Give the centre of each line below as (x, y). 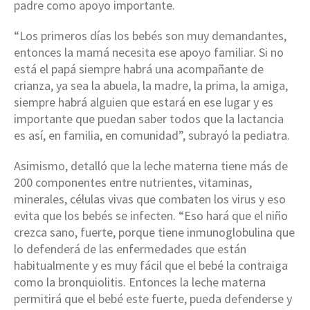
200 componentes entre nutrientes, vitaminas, (133, 183)
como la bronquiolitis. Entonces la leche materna (140, 282)
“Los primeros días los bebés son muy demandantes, (150, 36)
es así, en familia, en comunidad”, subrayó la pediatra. (152, 136)
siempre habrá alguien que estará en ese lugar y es (144, 102)
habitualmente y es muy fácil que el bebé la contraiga (151, 266)
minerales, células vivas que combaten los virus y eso (150, 199)
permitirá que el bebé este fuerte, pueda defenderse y (153, 299)
